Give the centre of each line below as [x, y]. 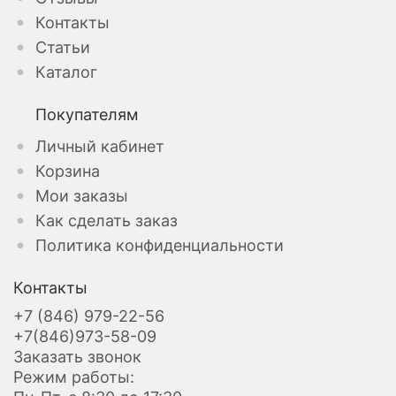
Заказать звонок [77, 356]
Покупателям [87, 114]
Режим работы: [74, 377]
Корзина [68, 171]
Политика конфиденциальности [160, 245]
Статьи [63, 47]
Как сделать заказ [107, 220]
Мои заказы [82, 195]
